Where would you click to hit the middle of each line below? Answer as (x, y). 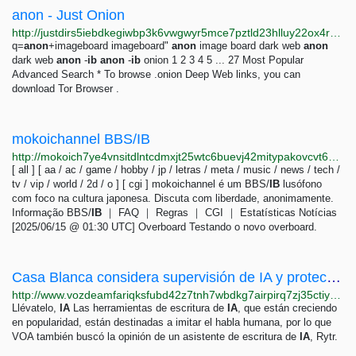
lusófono (301, 184)
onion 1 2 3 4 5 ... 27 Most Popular (222, 60)
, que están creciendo (287, 308)
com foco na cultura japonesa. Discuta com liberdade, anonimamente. (173, 198)
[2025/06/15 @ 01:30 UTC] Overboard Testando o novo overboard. (164, 227)
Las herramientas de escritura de (149, 308)
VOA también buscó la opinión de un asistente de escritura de (156, 337)
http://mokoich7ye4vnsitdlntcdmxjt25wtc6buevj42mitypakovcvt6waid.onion (334, 157)
